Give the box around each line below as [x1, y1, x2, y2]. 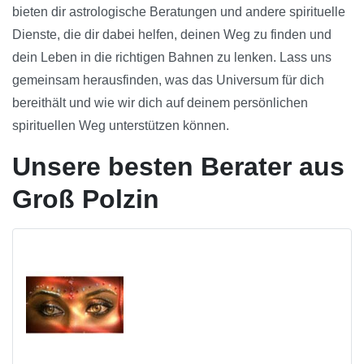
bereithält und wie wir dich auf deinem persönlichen [12, 96, 308, 110]
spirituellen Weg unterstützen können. [12, 119, 229, 133]
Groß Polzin [12, 184, 159, 214]
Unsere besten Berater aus [12, 152, 344, 182]
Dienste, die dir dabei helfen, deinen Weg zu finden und [12, 28, 331, 42]
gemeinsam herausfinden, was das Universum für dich [12, 73, 324, 88]
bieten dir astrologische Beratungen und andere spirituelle [12, 5, 345, 19]
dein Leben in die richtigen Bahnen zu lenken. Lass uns [12, 50, 331, 65]
